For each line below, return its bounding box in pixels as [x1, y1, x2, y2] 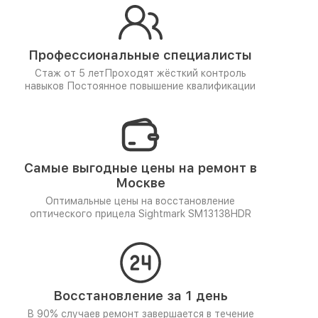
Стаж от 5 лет [34, 67, 104, 79]
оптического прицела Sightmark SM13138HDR [29, 208, 251, 219]
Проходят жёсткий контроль [104, 67, 246, 79]
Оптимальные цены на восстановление [45, 195, 235, 207]
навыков [25, 80, 67, 92]
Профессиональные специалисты [28, 48, 252, 62]
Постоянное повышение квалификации [67, 80, 256, 92]
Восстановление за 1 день [53, 288, 228, 303]
